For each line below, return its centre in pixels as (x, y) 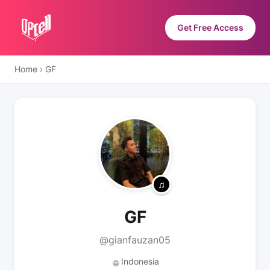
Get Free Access (210, 27)
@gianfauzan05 (135, 240)
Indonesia (140, 261)
